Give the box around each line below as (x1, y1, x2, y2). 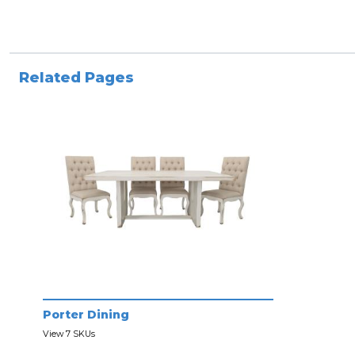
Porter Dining (43, 307, 129, 322)
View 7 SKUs (43, 328, 95, 339)
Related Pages (19, 68, 134, 86)
